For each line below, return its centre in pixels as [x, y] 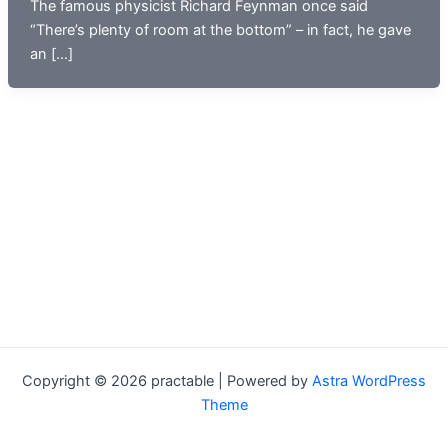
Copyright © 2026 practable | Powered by [167, 381]
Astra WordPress [369, 381]
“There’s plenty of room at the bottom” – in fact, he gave [220, 30]
